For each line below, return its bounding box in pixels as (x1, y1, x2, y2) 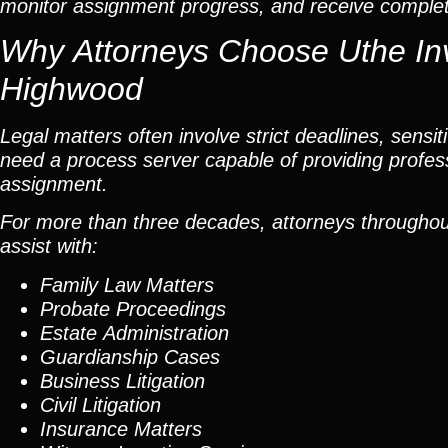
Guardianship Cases (40, 345, 220, 368)
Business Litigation (40, 369, 205, 392)
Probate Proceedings (40, 297, 226, 320)
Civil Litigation (40, 393, 161, 416)
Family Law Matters (40, 273, 214, 296)
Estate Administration (40, 321, 229, 344)
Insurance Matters (40, 417, 202, 440)
